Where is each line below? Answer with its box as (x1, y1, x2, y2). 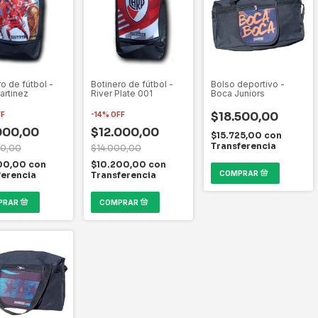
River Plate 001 (91, 87, 153, 99)
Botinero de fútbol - (91, 78, 173, 89)
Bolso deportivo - (211, 78, 285, 89)
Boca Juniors (211, 87, 265, 99)
